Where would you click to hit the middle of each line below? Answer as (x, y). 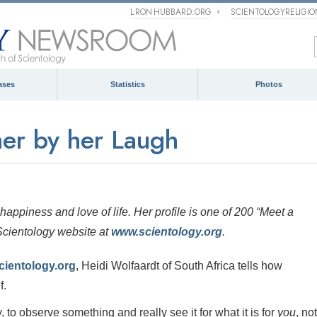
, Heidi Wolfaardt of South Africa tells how (179, 266)
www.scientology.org (167, 232)
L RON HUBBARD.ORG (171, 12)
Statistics (128, 84)
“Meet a (275, 212)
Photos (269, 84)
